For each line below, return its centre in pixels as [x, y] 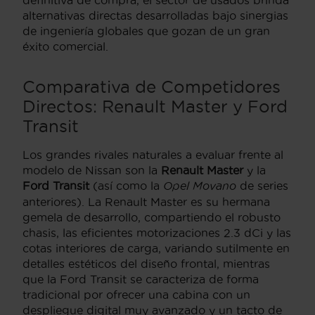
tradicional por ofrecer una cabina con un [136, 294]
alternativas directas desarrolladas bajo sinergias [155, 15]
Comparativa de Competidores [152, 86]
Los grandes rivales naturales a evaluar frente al [153, 154]
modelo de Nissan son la [92, 170]
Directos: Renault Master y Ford [155, 106]
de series [262, 185]
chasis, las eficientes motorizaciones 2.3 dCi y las [157, 232]
